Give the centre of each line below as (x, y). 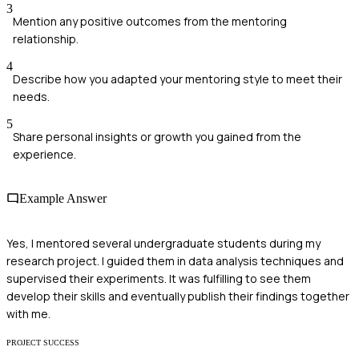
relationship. (46, 39)
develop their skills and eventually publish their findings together (178, 296)
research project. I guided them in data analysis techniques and (175, 260)
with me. (28, 313)
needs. (31, 97)
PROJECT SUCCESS (43, 342)
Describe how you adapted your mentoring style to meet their (177, 79)
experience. (44, 155)
